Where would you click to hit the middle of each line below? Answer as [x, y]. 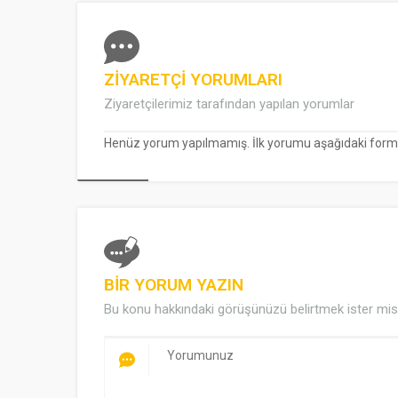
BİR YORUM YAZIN [174, 285]
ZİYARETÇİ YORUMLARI [193, 80]
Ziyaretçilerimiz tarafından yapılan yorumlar [229, 104]
